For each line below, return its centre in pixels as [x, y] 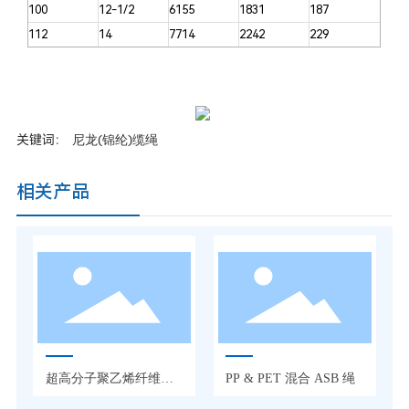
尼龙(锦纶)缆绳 [115, 139]
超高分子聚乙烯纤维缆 [109, 378]
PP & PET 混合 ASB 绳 [291, 378]
